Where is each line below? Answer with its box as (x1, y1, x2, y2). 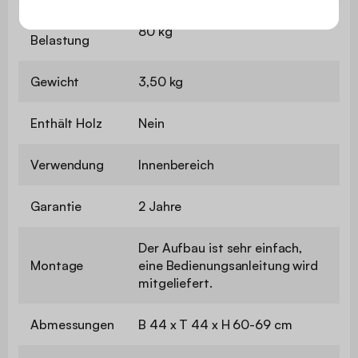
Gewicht (30, 73, 80, 89)
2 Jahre (138, 197, 182, 214)
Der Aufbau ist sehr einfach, (138, 239, 303, 256)
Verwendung (30, 156, 104, 173)
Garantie (30, 197, 82, 214)
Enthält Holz (30, 114, 102, 131)
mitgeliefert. (138, 274, 213, 291)
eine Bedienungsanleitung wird (138, 257, 319, 273)
